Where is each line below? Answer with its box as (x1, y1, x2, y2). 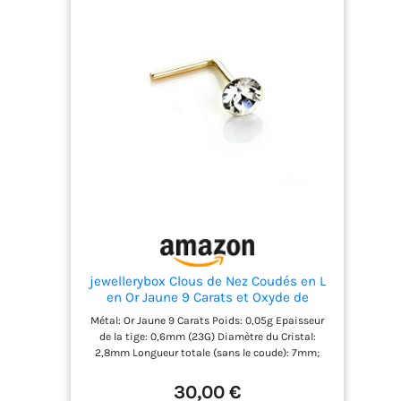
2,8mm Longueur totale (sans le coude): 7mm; (95, 346, 320, 360)
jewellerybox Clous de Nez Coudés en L (89, 273, 326, 290)
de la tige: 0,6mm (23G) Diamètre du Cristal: (98, 330, 316, 344)
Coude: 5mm (176, 363, 239, 376)
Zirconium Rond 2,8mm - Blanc (111, 305, 304, 322)
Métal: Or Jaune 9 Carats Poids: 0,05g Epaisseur (90, 314, 325, 328)
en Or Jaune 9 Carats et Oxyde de (106, 289, 309, 306)
